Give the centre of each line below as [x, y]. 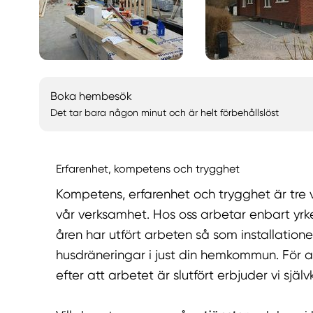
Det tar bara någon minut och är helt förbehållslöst [165, 113]
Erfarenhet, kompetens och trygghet [148, 168]
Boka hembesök [91, 96]
